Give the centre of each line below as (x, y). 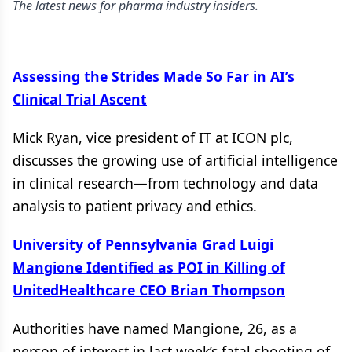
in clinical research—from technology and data (165, 183)
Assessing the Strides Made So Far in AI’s (154, 76)
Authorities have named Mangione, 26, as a (155, 328)
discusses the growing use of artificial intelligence (175, 160)
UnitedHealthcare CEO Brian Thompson (149, 290)
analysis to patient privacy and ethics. (135, 206)
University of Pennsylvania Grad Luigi (143, 244)
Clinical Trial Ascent (80, 99)
